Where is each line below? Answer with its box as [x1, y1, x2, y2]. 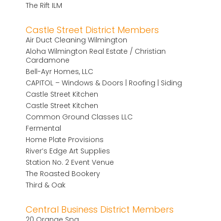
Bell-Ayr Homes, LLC [26, 66, 94, 76]
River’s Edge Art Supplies [26, 146, 110, 156]
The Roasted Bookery [26, 168, 101, 179]
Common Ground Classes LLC [26, 111, 133, 122]
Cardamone [26, 55, 70, 65]
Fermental [26, 123, 62, 133]
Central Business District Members [26, 203, 174, 216]
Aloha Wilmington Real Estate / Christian [26, 46, 166, 56]
